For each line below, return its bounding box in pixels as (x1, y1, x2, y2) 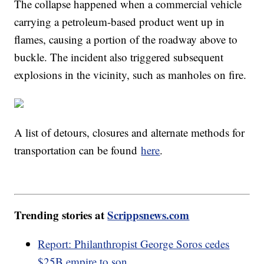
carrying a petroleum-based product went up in (14, 14, 225, 29)
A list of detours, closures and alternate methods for (14, 125, 245, 140)
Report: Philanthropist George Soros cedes (38, 236, 230, 251)
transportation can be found (14, 143, 141, 158)
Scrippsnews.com (107, 206, 190, 223)
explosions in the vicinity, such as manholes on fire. (14, 67, 247, 82)
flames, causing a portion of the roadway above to (14, 32, 238, 47)
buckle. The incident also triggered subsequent (14, 49, 224, 65)
